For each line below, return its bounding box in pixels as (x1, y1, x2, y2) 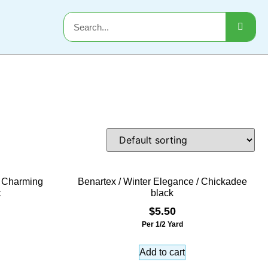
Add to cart (139, 246, 185, 257)
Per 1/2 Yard (141, 220, 183, 229)
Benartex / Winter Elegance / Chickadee (77, 176, 247, 187)
